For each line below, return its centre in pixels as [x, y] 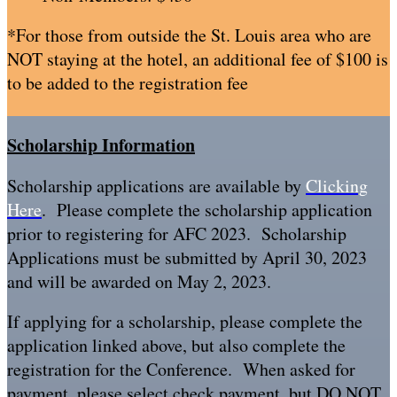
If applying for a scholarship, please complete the [185, 321]
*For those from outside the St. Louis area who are [189, 35]
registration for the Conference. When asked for [181, 369]
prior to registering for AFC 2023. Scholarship [177, 234]
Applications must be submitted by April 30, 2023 [187, 257]
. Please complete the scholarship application [207, 210]
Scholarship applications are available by [156, 186]
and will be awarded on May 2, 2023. [139, 281]
